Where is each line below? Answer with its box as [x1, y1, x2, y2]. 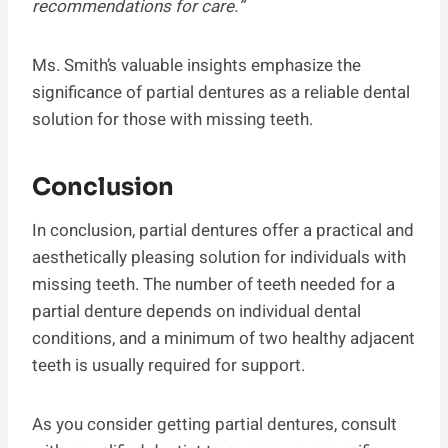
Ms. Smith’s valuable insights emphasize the [32, 52, 361, 78]
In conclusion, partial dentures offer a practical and [32, 217, 414, 243]
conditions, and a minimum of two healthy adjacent [32, 325, 415, 351]
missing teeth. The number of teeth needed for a [32, 271, 395, 297]
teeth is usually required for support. [32, 352, 305, 378]
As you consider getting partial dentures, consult [32, 411, 397, 437]
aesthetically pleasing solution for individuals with [32, 244, 406, 270]
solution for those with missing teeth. [32, 106, 313, 132]
